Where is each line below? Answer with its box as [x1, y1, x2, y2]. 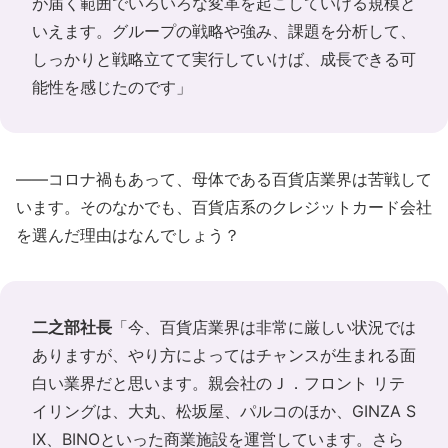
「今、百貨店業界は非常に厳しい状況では [112, 317, 416, 337]
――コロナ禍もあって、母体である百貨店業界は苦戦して [16, 169, 432, 189]
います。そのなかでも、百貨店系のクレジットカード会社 [16, 197, 432, 217]
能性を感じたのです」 [32, 77, 192, 97]
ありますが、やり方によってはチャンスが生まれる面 [32, 345, 416, 365]
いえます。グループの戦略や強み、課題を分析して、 [32, 21, 416, 41]
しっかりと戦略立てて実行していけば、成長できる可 [32, 49, 416, 69]
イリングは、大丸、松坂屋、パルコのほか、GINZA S [32, 401, 416, 421]
